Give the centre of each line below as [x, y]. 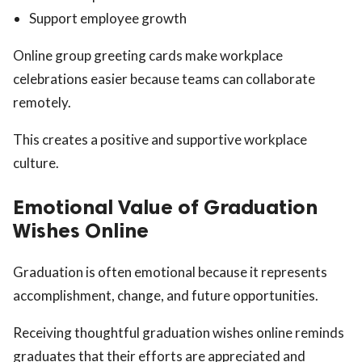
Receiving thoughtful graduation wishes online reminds [179, 332]
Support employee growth [108, 18]
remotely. [42, 102]
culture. [36, 162]
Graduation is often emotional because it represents [170, 271]
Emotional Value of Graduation [165, 207]
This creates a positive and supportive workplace [160, 139]
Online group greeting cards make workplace [148, 55]
